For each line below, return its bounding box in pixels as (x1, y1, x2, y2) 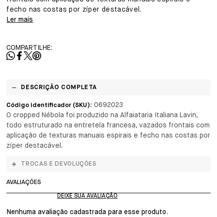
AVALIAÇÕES (6, 179, 42, 186)
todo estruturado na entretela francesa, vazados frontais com (6, 122, 210, 129)
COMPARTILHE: (6, 45, 53, 51)
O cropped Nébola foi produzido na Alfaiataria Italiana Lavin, (6, 112, 198, 119)
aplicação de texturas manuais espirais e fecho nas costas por (6, 132, 211, 139)
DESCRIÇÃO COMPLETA (21, 84, 97, 91)
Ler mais (6, 16, 33, 23)
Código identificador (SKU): (6, 102, 93, 108)
